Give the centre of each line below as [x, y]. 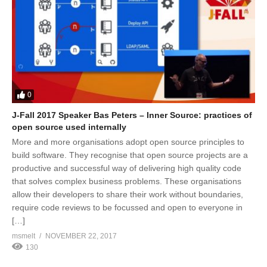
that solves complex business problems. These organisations [127, 181]
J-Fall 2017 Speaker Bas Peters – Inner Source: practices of [132, 115]
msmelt [24, 236]
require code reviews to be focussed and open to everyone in [127, 207]
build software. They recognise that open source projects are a [130, 155]
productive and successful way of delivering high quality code [127, 168]
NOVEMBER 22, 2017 [81, 236]
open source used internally [69, 127]
